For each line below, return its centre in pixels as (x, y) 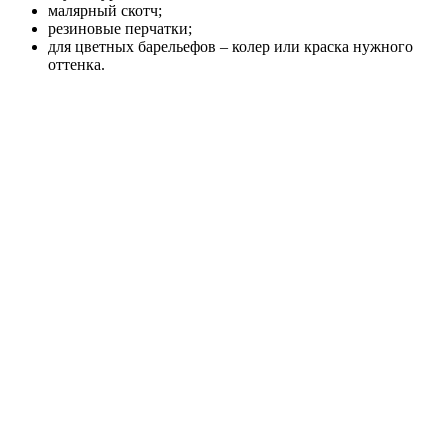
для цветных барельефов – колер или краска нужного (230, 46)
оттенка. (76, 64)
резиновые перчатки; (120, 28)
